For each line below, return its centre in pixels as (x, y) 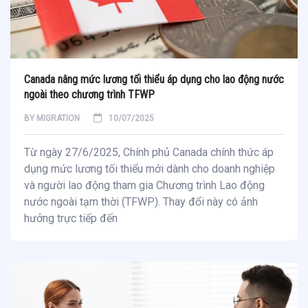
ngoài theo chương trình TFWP (89, 95)
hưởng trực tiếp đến (71, 219)
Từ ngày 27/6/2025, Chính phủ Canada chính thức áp (149, 153)
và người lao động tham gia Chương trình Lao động (144, 186)
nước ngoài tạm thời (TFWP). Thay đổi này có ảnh (141, 202)
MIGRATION (58, 119)
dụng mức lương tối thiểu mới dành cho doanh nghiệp (150, 169)
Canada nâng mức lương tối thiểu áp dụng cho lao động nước (154, 80)
